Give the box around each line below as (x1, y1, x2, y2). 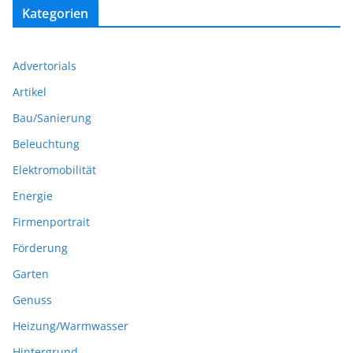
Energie (13, 188, 53, 203)
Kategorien (22, 4, 89, 22)
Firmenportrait (13, 214, 90, 229)
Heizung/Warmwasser (13, 318, 128, 333)
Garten (13, 266, 49, 281)
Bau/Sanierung (13, 110, 91, 125)
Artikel (13, 84, 46, 99)
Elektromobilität (13, 162, 96, 177)
